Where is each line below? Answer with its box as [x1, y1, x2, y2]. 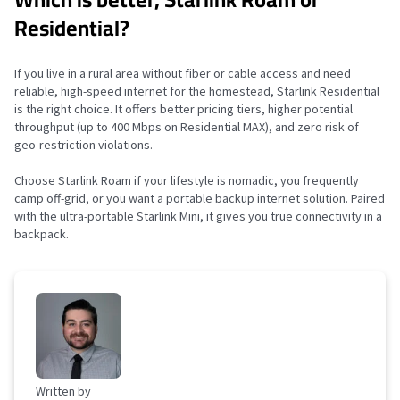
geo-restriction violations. [14, 137, 153, 153]
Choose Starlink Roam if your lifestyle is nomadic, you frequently [14, 172, 359, 188]
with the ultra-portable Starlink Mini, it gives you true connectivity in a [14, 208, 382, 224]
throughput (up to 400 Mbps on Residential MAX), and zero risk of [14, 119, 359, 135]
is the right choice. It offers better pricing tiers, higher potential [14, 101, 353, 117]
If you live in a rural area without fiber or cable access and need [14, 65, 351, 81]
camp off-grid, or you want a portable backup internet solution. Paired [14, 190, 385, 206]
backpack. [14, 226, 69, 242]
